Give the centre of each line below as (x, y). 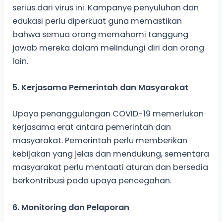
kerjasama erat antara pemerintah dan (92, 127)
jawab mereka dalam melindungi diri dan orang (109, 48)
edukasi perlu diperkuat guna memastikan (97, 21)
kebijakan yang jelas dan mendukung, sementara (111, 154)
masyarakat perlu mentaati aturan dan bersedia (111, 167)
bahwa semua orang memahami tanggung (101, 34)
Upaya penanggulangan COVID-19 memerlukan (108, 114)
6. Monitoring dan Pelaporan (71, 207)
